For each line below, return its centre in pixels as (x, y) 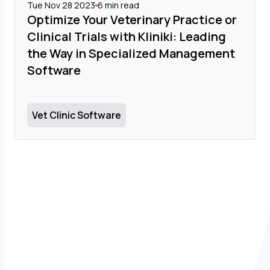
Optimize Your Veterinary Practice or (132, 20)
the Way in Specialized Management (131, 54)
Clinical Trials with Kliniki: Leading (127, 37)
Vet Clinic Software (77, 115)
